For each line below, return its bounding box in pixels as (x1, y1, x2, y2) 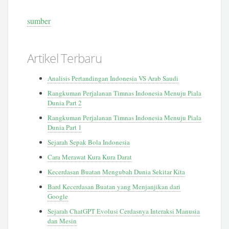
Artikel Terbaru (27, 49, 102, 66)
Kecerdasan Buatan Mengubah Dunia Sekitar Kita (48, 167, 186, 176)
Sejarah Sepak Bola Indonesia (48, 137, 130, 147)
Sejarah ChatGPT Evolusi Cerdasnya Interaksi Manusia (48, 206, 200, 216)
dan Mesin (48, 216, 77, 225)
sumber (27, 15, 51, 26)
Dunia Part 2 (48, 98, 82, 107)
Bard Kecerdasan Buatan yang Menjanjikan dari (48, 181, 181, 191)
